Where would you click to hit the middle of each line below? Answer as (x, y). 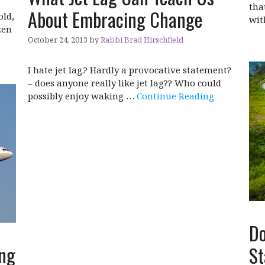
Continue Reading (176, 96)
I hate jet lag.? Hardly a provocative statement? (130, 70)
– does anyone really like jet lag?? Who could (125, 83)
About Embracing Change (115, 19)
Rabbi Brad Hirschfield (142, 40)
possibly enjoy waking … (83, 96)
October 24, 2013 (58, 40)
